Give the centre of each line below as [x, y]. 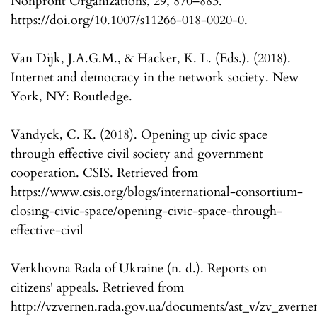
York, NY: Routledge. [71, 97]
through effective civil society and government [137, 154]
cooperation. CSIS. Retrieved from [104, 173]
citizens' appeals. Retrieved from [97, 288]
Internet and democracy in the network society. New [155, 78]
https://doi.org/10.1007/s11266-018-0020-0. [129, 21]
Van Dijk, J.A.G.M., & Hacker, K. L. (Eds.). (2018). [151, 59]
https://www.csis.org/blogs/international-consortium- [157, 192]
